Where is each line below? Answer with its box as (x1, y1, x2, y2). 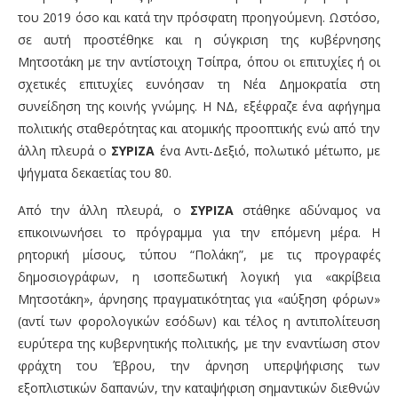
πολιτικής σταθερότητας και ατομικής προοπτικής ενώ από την (18, 120, 380, 138)
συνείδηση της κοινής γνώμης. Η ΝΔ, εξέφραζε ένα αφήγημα (18, 98, 380, 115)
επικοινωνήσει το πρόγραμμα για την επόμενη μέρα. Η (18, 224, 380, 242)
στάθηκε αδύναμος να (233, 202, 380, 219)
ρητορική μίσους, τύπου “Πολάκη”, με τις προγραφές (18, 246, 380, 264)
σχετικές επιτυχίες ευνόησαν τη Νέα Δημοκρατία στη (18, 76, 380, 93)
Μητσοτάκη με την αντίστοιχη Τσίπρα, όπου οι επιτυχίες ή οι (18, 53, 380, 71)
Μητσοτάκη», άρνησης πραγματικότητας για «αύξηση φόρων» (18, 291, 380, 308)
